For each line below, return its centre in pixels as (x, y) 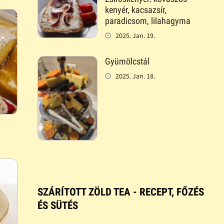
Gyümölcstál (127, 61)
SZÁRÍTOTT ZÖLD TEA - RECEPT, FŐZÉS (120, 192)
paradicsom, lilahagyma (147, 21)
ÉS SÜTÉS (57, 205)
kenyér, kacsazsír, (135, 10)
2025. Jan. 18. (135, 76)
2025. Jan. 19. (135, 36)
